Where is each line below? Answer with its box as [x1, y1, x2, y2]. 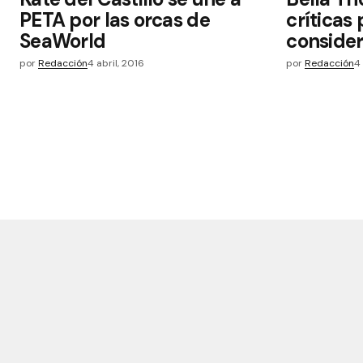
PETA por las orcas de [19, 6, 210, 32]
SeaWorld [19, 28, 106, 53]
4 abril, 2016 [88, 56, 144, 70]
